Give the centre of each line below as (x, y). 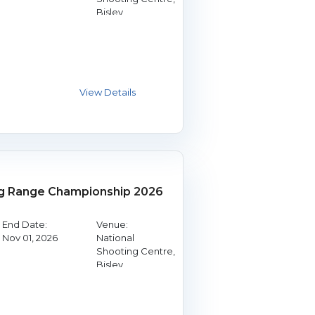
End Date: (24, 224)
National (115, 237)
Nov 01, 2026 (30, 237)
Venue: (112, 224)
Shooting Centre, (135, 251)
